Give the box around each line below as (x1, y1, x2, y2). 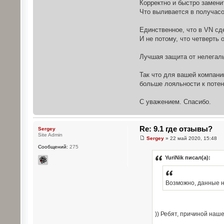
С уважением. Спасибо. (139, 97, 211, 105)
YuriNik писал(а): (164, 154, 210, 161)
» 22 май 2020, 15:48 (163, 135, 217, 141)
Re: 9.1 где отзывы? (139, 124, 212, 133)
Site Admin (37, 131, 62, 137)
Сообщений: (37, 143, 68, 149)
